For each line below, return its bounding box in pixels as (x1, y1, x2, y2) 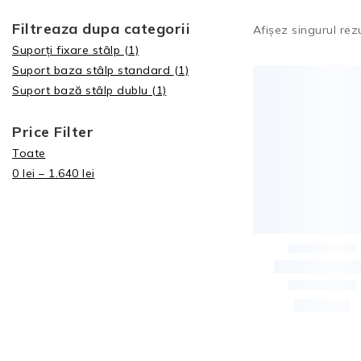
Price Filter (12, 122, 93, 142)
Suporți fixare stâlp (12, 43, 124, 57)
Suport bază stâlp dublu (12, 83, 151, 98)
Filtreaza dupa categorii (12, 19, 190, 38)
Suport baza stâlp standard (12, 63, 174, 77)
